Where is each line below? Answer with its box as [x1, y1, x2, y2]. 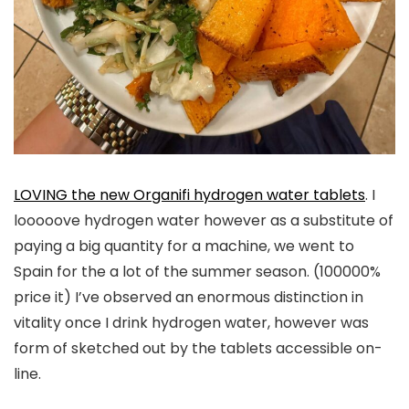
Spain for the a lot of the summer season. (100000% [14, 261, 381, 283]
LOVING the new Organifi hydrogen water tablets [14, 184, 365, 206]
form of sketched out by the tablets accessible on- [14, 338, 383, 360]
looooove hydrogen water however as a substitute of [14, 210, 393, 232]
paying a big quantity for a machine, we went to [14, 236, 354, 257]
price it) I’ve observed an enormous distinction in [14, 287, 363, 309]
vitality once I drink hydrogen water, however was [14, 312, 369, 334]
